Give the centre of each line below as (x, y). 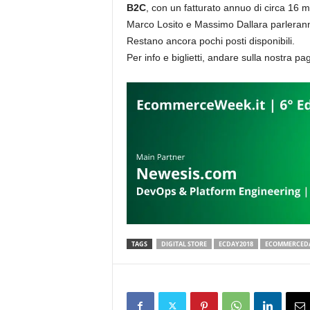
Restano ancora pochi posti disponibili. (210, 41)
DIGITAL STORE (184, 244)
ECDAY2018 (236, 244)
